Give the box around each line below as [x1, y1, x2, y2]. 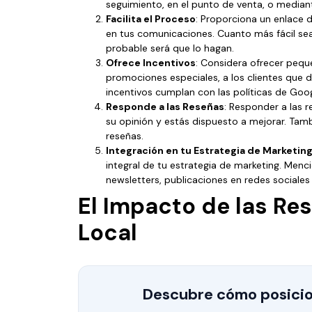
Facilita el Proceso [106, 12, 196, 25]
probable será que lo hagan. [106, 41, 234, 54]
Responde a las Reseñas [106, 100, 224, 113]
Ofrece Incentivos [106, 56, 196, 69]
